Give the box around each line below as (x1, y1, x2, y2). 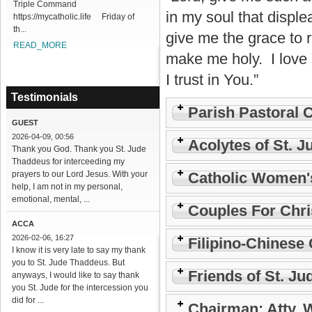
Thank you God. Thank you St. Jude (11, 144, 146, 154)
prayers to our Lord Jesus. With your (11, 169, 148, 179)
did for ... (11, 295, 44, 305)
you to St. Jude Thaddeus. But (11, 258, 125, 267)
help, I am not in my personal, (11, 182, 123, 192)
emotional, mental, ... (11, 194, 90, 204)
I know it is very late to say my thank (11, 245, 146, 255)
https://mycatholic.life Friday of (13, 12, 134, 22)
